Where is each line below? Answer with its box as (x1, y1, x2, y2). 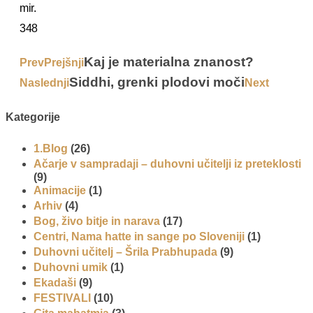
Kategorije (6, 110, 60, 123)
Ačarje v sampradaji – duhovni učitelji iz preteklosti (34, 158, 301, 170)
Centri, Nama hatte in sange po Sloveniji (34, 231, 245, 243)
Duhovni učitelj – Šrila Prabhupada (34, 246, 217, 259)
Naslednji (20, 76, 69, 89)
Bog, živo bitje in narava (34, 215, 160, 228)
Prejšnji (44, 56, 84, 68)
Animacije (34, 184, 86, 197)
